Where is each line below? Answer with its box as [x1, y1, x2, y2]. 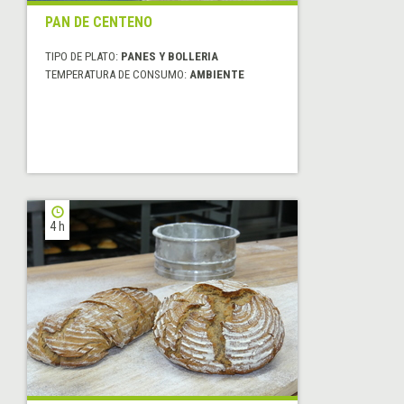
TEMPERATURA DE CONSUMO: [45, 67, 189, 81]
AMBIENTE [189, 67, 244, 81]
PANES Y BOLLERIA [121, 49, 218, 63]
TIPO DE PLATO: [45, 49, 121, 63]
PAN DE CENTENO [45, 13, 152, 31]
